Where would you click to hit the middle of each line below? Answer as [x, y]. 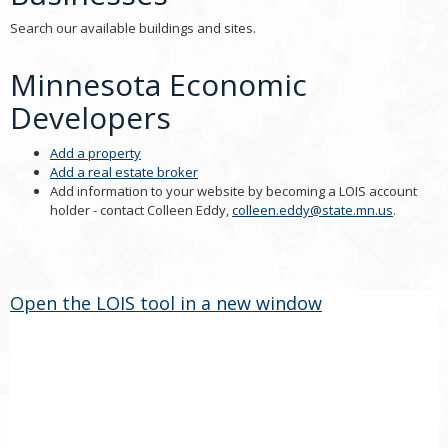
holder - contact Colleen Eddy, [141, 209]
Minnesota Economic [158, 84]
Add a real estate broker [124, 171]
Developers [90, 117]
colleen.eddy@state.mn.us [312, 209]
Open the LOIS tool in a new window [166, 302]
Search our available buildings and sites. [133, 28]
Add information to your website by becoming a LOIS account [233, 190]
